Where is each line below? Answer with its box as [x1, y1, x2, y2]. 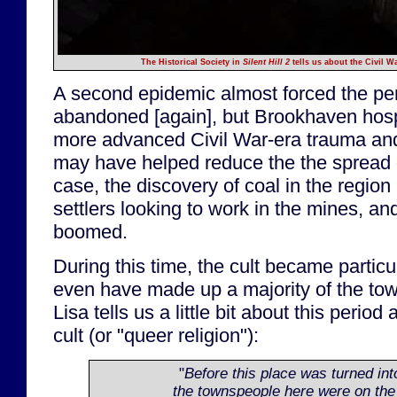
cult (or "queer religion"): [53, 324, 259, 347]
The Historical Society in [141, 57, 243, 66]
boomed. [53, 221, 128, 244]
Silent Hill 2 [243, 57, 290, 66]
